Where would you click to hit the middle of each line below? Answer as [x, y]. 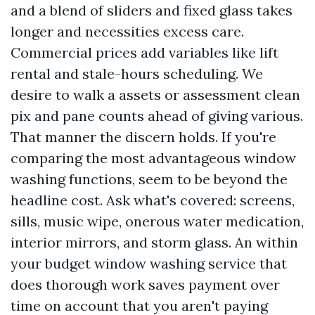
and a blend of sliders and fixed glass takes [152, 10]
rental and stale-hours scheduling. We [137, 73]
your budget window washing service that [149, 263]
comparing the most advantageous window [153, 158]
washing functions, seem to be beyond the [149, 179]
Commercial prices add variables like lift [144, 52]
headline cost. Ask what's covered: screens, [153, 200]
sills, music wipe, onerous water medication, [157, 221]
